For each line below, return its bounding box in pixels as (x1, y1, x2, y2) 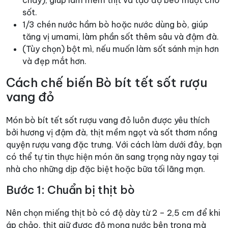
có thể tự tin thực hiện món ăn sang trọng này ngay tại (6, 151, 219, 162)
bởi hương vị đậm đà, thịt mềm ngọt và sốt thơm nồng (6, 127, 217, 137)
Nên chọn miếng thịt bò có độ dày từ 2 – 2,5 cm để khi (6, 207, 220, 218)
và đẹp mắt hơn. (22, 55, 87, 66)
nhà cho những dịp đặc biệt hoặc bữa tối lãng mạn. (6, 163, 205, 174)
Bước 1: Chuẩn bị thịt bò (6, 182, 135, 197)
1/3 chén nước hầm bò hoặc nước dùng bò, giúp (22, 19, 208, 30)
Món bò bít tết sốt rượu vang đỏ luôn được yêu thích (6, 115, 210, 125)
